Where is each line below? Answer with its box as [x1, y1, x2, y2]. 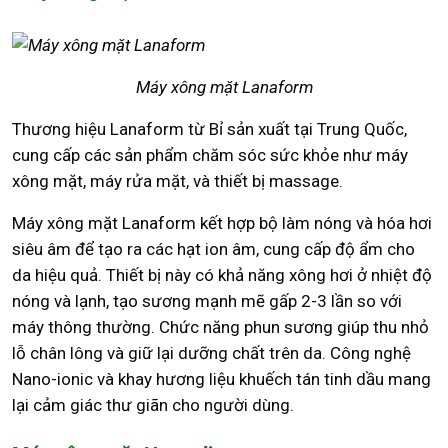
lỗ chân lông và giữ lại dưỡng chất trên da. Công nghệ [12, 342, 411, 363]
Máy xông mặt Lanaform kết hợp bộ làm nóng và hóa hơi [12, 212, 432, 233]
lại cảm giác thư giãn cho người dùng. [12, 394, 294, 415]
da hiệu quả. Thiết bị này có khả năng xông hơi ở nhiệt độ [12, 264, 432, 285]
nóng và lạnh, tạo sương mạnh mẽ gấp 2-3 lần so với [12, 290, 402, 311]
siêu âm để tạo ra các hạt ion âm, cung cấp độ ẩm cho [12, 238, 415, 259]
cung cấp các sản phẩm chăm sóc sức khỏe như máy [12, 144, 408, 165]
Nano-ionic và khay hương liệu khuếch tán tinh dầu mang [12, 368, 431, 389]
